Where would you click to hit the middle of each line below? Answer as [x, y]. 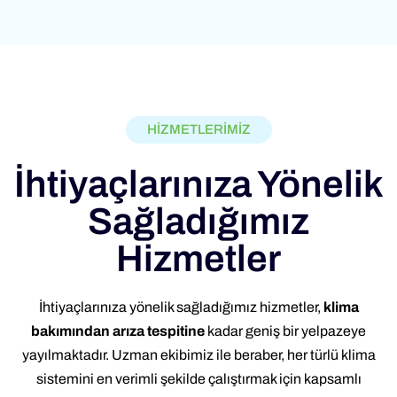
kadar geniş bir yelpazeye [285, 331]
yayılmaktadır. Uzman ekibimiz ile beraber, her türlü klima [198, 354]
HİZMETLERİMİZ [198, 129]
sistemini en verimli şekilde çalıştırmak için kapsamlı [198, 378]
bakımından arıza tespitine [118, 331]
